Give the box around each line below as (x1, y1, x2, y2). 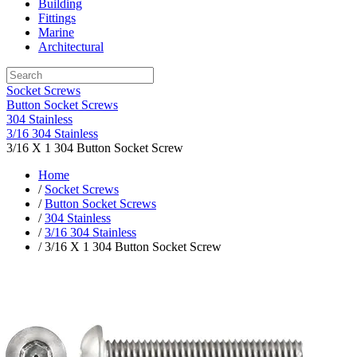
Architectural (38, 39, 104, 53)
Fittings (38, 10, 76, 25)
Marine (38, 25, 74, 39)
